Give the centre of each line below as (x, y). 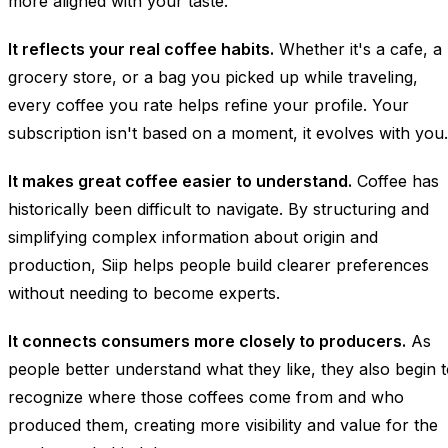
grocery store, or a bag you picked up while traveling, (213, 77)
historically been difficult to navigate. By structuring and (218, 209)
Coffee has (395, 181)
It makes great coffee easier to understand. (180, 181)
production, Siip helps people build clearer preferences (218, 265)
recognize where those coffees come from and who (206, 397)
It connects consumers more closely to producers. (207, 341)
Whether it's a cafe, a (358, 49)
